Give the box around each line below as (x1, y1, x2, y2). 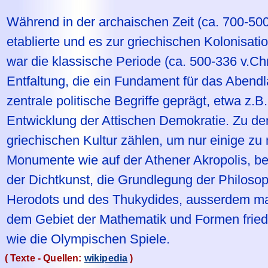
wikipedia (84, 252, 128, 263)
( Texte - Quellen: (4, 252, 84, 263)
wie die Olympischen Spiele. (6, 231, 170, 246)
